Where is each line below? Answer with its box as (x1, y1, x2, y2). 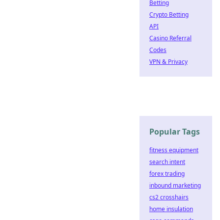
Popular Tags (149, 126, 200, 137)
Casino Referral (149, 34, 192, 42)
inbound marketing (149, 181, 201, 190)
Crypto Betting (149, 10, 189, 19)
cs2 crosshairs (149, 193, 189, 201)
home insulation (149, 205, 193, 213)
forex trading (149, 169, 185, 178)
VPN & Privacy (149, 57, 188, 66)
